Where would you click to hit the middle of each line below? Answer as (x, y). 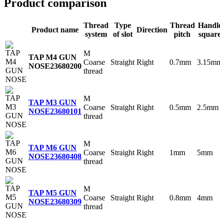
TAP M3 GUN (53, 102)
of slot (123, 34)
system (96, 34)
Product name (55, 29)
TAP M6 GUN (53, 147)
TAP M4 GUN (53, 57)
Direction (152, 29)
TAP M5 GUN (53, 192)
